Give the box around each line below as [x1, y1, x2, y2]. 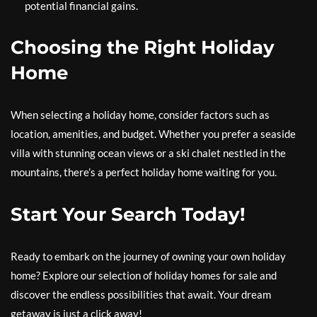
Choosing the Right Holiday [11, 36, 275, 59]
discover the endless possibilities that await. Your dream [11, 288, 271, 301]
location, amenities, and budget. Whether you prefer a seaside [11, 127, 296, 141]
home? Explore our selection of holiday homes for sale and [11, 269, 277, 282]
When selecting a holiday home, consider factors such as [11, 108, 270, 122]
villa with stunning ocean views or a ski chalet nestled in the [11, 146, 286, 160]
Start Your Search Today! [11, 203, 246, 226]
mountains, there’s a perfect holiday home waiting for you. [11, 166, 277, 179]
